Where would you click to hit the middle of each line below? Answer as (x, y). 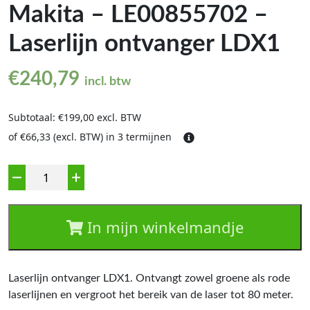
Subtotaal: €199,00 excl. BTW (75, 117)
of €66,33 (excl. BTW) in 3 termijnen (91, 136)
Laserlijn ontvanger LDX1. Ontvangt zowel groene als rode (149, 278)
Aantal (25, 172)
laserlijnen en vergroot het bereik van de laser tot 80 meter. (151, 294)
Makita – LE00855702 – (138, 15)
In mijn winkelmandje (164, 227)
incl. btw (108, 81)
